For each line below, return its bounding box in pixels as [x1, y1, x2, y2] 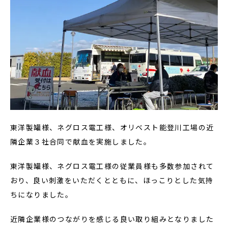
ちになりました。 [10, 189, 73, 199]
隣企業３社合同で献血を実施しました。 [10, 136, 152, 147]
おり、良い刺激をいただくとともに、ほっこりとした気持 [10, 175, 214, 185]
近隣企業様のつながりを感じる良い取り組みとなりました [10, 214, 214, 224]
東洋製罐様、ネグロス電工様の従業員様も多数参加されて [10, 161, 214, 171]
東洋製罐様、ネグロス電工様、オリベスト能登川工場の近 [10, 122, 214, 132]
